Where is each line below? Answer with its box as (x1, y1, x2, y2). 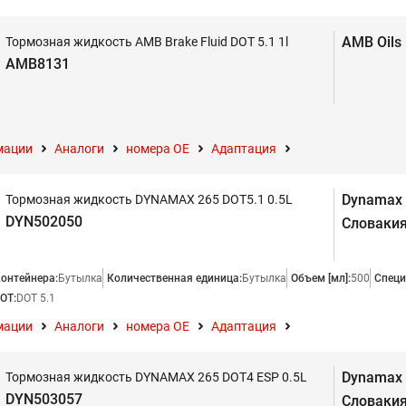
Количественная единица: (107, 272, 242, 285)
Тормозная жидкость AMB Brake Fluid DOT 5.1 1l (5, 34, 288, 49)
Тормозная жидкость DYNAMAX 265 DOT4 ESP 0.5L (5, 370, 307, 384)
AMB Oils (342, 34, 401, 51)
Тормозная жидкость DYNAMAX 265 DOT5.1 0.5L (5, 192, 293, 207)
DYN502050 (5, 213, 82, 230)
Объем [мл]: (291, 272, 351, 285)
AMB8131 (5, 55, 70, 72)
